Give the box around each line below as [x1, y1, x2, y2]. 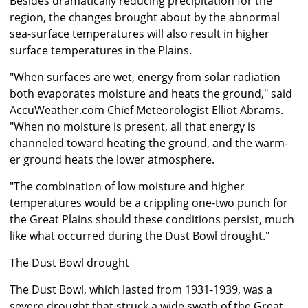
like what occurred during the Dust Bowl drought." [10, 228, 269, 244]
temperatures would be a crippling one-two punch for [10, 195, 288, 211]
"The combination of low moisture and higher [10, 179, 245, 195]
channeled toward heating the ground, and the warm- [10, 135, 288, 151]
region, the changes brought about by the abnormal [10, 10, 280, 25]
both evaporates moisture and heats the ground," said [10, 86, 292, 102]
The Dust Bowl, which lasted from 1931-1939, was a [10, 282, 272, 298]
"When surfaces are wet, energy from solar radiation [10, 69, 280, 85]
